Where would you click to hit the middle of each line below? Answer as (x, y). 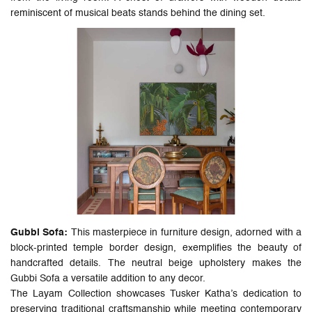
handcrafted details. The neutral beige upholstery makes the (156, 263)
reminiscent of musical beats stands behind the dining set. (138, 13)
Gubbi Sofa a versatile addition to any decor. (108, 278)
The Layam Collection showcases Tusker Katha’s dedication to (156, 294)
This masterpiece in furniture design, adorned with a (185, 232)
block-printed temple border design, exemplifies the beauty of (156, 248)
